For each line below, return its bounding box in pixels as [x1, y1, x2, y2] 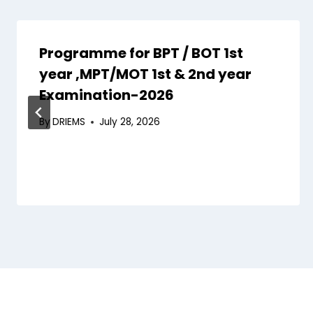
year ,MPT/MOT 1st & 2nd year [39, 64, 252, 84]
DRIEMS [52, 115, 86, 129]
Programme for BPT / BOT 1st [39, 43, 243, 63]
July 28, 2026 [99, 115, 161, 129]
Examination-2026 [39, 85, 174, 105]
